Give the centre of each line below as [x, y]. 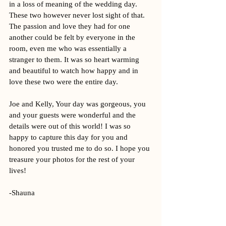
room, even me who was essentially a [69, 48]
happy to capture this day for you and [69, 137]
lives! [19, 171]
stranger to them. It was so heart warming [75, 60]
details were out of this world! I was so [71, 126]
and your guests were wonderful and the [73, 115]
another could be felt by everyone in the [73, 37]
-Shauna [22, 193]
